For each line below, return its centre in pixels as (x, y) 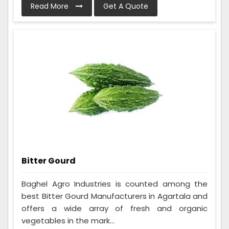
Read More (51, 6)
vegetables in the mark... (68, 221)
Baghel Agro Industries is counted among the (114, 184)
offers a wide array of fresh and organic (114, 209)
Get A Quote (126, 6)
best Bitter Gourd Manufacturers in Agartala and (114, 196)
